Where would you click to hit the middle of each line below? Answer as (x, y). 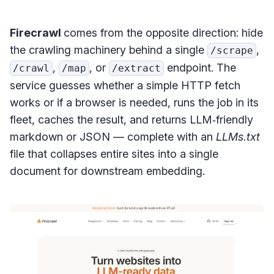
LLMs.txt (238, 137)
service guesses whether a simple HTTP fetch (125, 86)
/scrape (232, 51)
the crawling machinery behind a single (109, 50)
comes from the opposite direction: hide (163, 33)
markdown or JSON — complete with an (113, 137)
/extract (136, 68)
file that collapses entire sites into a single (114, 154)
